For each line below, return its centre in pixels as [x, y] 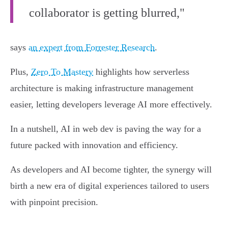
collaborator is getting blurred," [107, 13]
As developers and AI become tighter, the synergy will [111, 170]
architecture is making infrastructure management [102, 88]
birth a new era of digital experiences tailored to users [110, 186]
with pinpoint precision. [54, 202]
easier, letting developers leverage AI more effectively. [111, 105]
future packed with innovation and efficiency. [94, 145]
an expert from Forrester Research [92, 48]
